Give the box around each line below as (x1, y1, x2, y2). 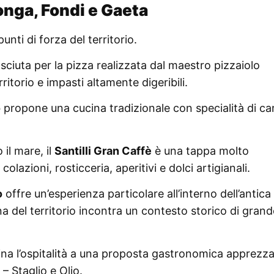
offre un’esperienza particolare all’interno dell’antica (2, 187, 271, 200)
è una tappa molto (152, 144, 249, 157)
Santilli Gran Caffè (54, 144, 152, 157)
